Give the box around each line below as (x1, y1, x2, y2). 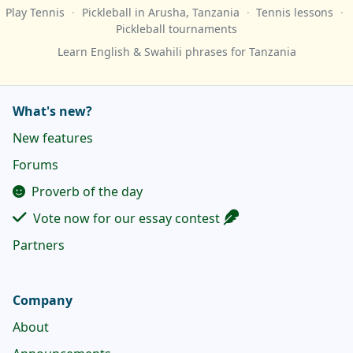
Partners (13, 236, 65, 255)
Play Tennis (5, 5, 65, 20)
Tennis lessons (256, 5, 334, 20)
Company (13, 292, 72, 310)
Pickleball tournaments (116, 21, 237, 37)
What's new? (13, 102, 92, 121)
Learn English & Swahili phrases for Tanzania (57, 44, 296, 60)
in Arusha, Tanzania (134, 5, 240, 20)
